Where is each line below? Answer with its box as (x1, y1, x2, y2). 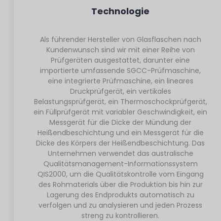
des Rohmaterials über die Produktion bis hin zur (38, 180, 203, 190)
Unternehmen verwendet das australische (47, 148, 193, 159)
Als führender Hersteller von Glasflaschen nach (39, 35, 201, 45)
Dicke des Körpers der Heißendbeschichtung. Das (36, 138, 205, 148)
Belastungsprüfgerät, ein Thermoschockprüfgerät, (34, 97, 207, 107)
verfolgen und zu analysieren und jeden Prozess (38, 200, 202, 211)
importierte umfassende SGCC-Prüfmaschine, (40, 66, 201, 76)
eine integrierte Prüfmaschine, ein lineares (47, 76, 193, 86)
